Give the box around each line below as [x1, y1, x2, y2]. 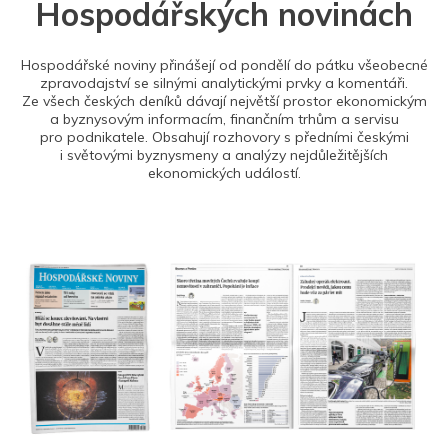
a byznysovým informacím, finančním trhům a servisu [49, 109, 399, 128]
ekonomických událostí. [147, 163, 301, 182]
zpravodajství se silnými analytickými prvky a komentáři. [40, 73, 408, 92]
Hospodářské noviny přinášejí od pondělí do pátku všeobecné [20, 55, 428, 74]
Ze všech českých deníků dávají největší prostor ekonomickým [21, 91, 427, 110]
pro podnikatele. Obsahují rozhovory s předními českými [39, 127, 409, 146]
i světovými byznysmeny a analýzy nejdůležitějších [60, 145, 388, 164]
